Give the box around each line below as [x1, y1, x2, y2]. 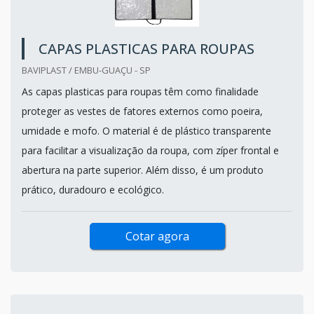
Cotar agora [125, 228, 189, 244]
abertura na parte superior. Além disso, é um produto [22, 163, 264, 177]
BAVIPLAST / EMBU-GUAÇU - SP [22, 63, 151, 76]
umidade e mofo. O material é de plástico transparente [22, 123, 271, 137]
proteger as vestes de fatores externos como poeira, [22, 104, 263, 118]
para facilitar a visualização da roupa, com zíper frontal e [22, 143, 279, 157]
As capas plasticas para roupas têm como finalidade [22, 84, 259, 98]
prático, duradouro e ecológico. [22, 182, 164, 196]
